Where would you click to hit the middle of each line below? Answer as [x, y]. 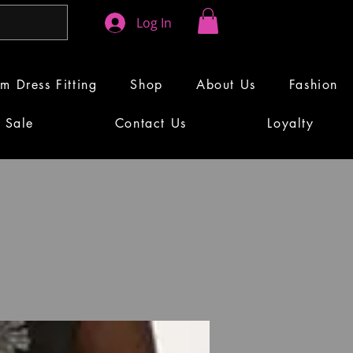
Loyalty [291, 124]
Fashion [313, 85]
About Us [226, 85]
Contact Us [150, 124]
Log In [154, 22]
